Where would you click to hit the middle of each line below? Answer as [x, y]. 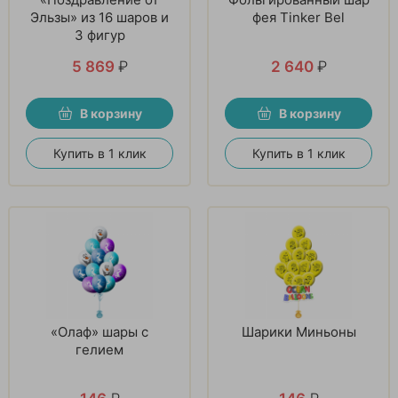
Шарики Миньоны [298, 331]
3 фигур [99, 35]
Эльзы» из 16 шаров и [99, 17]
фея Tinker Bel [298, 17]
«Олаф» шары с [99, 331]
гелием [99, 349]
